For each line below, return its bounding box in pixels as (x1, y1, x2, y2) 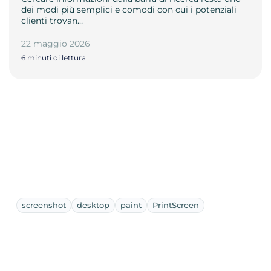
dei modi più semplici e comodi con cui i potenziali (21, 4, 237, 15)
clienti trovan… (21, 15, 83, 26)
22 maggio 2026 (21, 38, 90, 49)
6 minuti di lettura (21, 53, 86, 62)
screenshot (22, 200, 66, 210)
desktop (77, 200, 109, 210)
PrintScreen (152, 200, 199, 210)
